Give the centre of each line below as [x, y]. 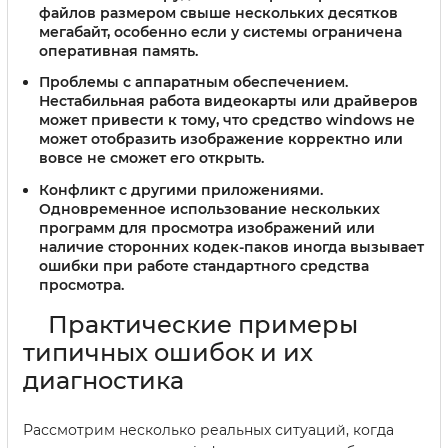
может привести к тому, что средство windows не [227, 120]
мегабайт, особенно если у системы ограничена [220, 31]
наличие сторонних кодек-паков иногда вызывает [231, 247]
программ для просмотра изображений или [207, 228]
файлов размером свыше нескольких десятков [218, 12]
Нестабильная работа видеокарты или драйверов [228, 101]
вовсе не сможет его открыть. [151, 158]
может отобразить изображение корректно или [221, 139]
